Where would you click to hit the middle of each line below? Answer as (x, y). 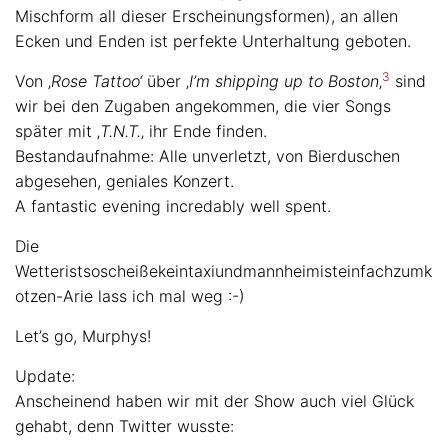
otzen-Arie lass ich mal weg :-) (130, 296)
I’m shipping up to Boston (284, 81)
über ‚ (165, 81)
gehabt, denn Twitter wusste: (124, 426)
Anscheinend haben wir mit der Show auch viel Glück (214, 401)
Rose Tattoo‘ (96, 81)
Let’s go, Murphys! (83, 336)
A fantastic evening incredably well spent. (173, 206)
